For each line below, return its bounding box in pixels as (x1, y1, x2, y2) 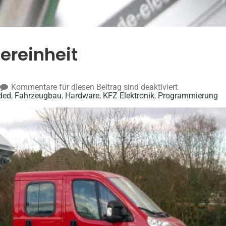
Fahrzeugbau (15, 91, 62, 100)
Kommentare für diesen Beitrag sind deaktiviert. (11, 82, 180, 92)
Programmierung (158, 91, 218, 100)
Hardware (65, 91, 99, 100)
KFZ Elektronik (103, 91, 154, 100)
